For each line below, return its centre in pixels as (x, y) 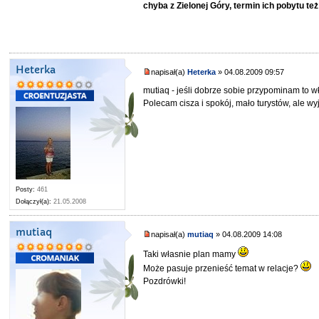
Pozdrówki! (165, 282)
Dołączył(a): (34, 201)
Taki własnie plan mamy (191, 255)
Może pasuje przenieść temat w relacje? (222, 269)
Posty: (26, 189)
